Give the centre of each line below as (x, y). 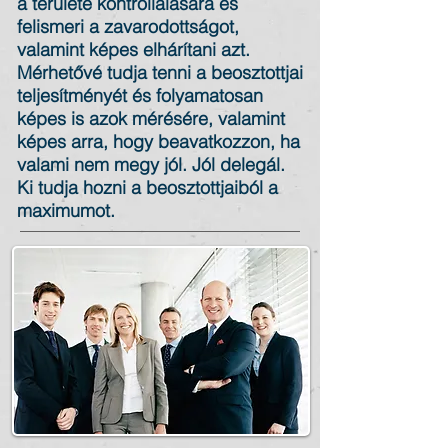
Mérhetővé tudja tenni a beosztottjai (160, 72)
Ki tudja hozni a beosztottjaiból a (147, 187)
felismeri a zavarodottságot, (128, 26)
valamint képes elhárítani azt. (133, 49)
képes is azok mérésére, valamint (151, 118)
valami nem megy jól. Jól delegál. (151, 164)
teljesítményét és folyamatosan (140, 95)
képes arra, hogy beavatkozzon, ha (158, 141)
